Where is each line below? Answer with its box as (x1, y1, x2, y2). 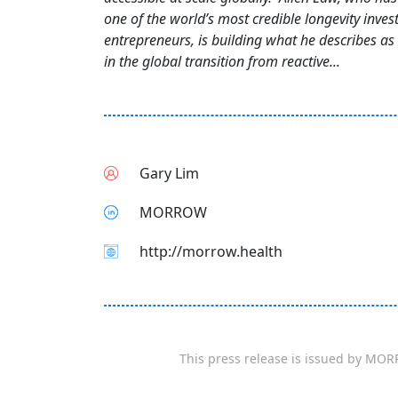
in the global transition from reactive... (104, 52, 340, 71)
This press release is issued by (179, 350, 365, 367)
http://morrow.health (139, 242, 283, 261)
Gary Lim (139, 163, 199, 183)
